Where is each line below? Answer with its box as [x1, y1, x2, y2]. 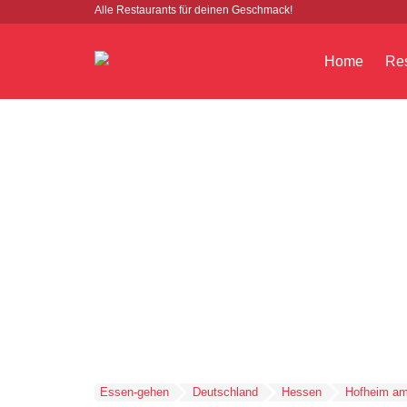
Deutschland [192, 385, 258, 400]
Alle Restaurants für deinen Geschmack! [94, 4, 293, 16]
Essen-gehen [99, 385, 169, 400]
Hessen [281, 385, 322, 400]
